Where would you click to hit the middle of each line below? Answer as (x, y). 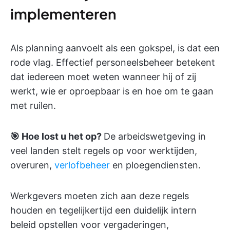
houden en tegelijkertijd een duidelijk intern (103, 210)
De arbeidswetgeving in (155, 136)
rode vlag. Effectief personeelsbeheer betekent (113, 62)
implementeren (63, 14)
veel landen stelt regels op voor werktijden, (104, 151)
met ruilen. (33, 106)
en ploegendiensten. (155, 165)
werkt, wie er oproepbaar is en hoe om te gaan (112, 91)
